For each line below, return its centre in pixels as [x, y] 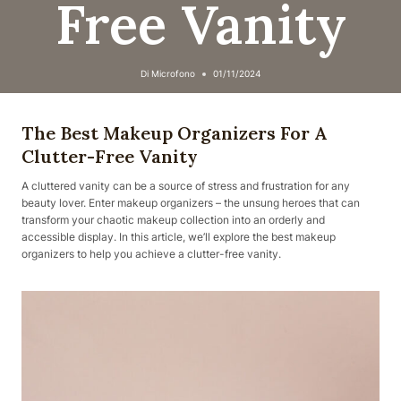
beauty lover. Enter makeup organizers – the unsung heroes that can [191, 203]
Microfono [174, 74]
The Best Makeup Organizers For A [174, 133]
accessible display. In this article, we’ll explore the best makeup [179, 237]
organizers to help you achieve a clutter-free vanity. [151, 254]
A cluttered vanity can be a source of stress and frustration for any [186, 186]
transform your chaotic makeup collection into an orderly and [173, 220]
